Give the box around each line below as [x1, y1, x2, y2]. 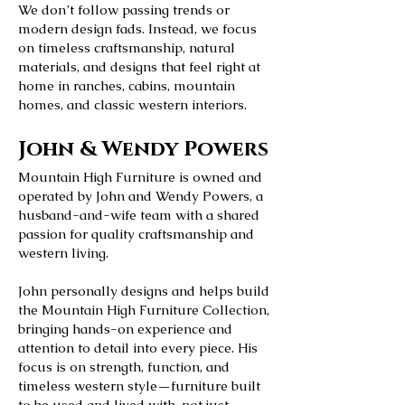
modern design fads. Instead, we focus [18, 20, 257, 37]
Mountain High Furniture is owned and [18, 168, 262, 185]
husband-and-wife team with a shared [18, 206, 259, 223]
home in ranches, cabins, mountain [18, 77, 235, 94]
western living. [18, 244, 108, 261]
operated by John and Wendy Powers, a [18, 187, 263, 204]
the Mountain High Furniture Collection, [18, 301, 269, 318]
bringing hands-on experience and [18, 320, 232, 337]
